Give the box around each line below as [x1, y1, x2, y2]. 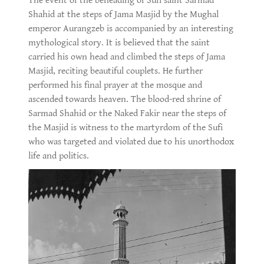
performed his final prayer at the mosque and [28, 79, 202, 91]
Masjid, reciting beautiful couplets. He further [28, 65, 203, 77]
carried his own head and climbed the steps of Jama [28, 51, 225, 62]
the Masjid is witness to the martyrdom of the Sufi [28, 121, 223, 133]
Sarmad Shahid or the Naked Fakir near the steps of [28, 107, 226, 119]
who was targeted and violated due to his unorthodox [28, 136, 234, 147]
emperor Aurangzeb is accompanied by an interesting [28, 22, 233, 34]
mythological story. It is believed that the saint [28, 37, 210, 48]
